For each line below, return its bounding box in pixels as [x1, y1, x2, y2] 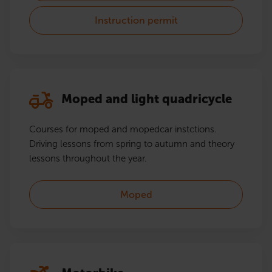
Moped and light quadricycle [58, 92, 232, 107]
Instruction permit [94, 15, 178, 27]
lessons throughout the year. [29, 153, 147, 165]
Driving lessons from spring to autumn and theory [29, 138, 234, 150]
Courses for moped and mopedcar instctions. [29, 124, 217, 135]
